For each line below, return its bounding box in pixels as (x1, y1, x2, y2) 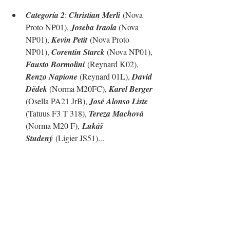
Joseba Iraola (71, 22, 119, 33)
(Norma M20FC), (49, 83, 109, 94)
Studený (26, 132, 53, 144)
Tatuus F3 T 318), (28, 108, 89, 119)
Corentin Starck (51, 46, 105, 58)
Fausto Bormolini (26, 59, 85, 70)
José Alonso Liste (89, 95, 150, 107)
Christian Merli (69, 9, 120, 21)
